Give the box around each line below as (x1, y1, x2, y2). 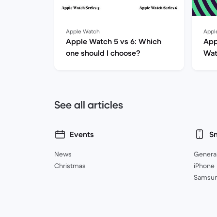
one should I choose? (66, 48, 140, 58)
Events (70, 129, 94, 139)
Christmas (54, 161, 86, 170)
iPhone (194, 161, 215, 170)
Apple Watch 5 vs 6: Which (66, 36, 161, 46)
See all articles (54, 98, 123, 111)
